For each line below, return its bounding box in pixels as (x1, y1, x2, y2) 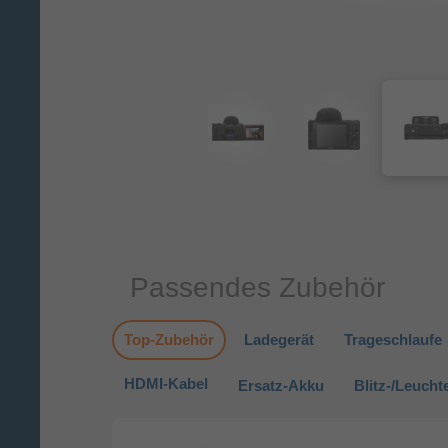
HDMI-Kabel (124, 375, 208, 393)
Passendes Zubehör (130, 271, 385, 303)
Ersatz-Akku (238, 377, 324, 395)
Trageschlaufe (344, 331, 442, 349)
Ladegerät (244, 331, 314, 349)
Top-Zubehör (124, 331, 214, 349)
